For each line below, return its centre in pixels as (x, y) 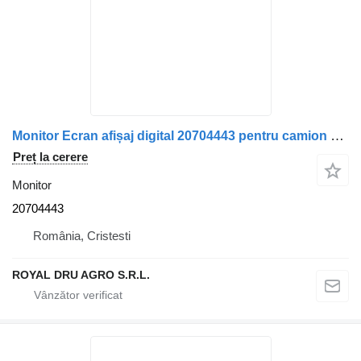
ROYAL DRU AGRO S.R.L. (81, 275)
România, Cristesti (82, 236)
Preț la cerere (50, 157)
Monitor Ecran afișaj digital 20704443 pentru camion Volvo (337, 136)
